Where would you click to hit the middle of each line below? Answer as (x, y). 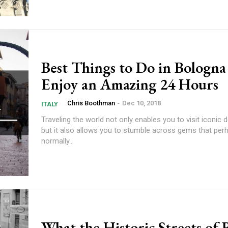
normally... (58, 141)
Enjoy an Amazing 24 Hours (130, 84)
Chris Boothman (91, 103)
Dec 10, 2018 (141, 103)
